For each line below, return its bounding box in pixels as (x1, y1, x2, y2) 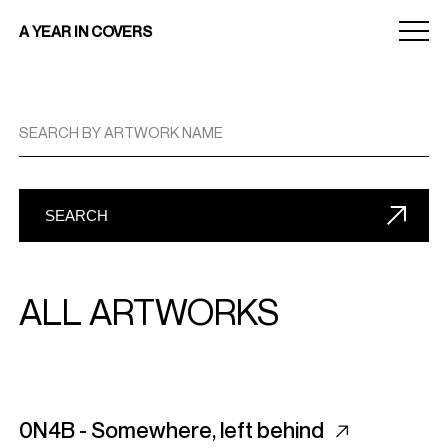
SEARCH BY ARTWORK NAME (19, 123, 223, 141)
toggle (398, 35, 433, 50)
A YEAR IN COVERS (19, 22, 152, 40)
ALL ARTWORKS (19, 290, 279, 333)
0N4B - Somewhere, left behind (19, 417, 328, 443)
